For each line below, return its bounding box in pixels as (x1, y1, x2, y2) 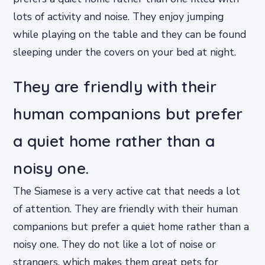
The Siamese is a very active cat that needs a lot (13, 184, 241, 199)
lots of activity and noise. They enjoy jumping (13, 9, 224, 24)
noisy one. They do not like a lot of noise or (13, 237, 216, 252)
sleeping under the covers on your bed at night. (13, 45, 237, 60)
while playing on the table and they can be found (13, 27, 247, 42)
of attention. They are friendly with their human (13, 202, 238, 216)
